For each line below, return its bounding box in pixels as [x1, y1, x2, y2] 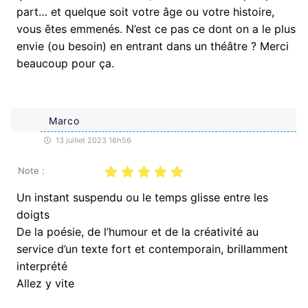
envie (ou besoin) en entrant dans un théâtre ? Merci [16, 38, 289, 53]
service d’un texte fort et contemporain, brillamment [16, 241, 288, 256]
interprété [16, 258, 67, 273]
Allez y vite [16, 276, 74, 290]
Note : [18, 164, 45, 176]
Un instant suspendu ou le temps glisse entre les [16, 190, 268, 204]
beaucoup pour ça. [16, 56, 114, 70]
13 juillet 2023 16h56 [54, 135, 131, 145]
